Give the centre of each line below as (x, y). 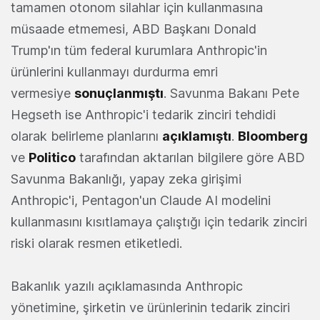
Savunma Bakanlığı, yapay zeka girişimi (126, 179)
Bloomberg (273, 136)
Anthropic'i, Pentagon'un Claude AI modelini (141, 201)
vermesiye (42, 94)
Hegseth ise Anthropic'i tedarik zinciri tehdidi (143, 115)
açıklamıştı (197, 136)
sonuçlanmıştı (119, 94)
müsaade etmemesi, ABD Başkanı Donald (134, 29)
